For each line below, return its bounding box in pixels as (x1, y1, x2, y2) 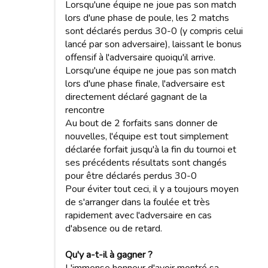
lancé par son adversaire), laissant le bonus (65, 37, 242, 51)
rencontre (65, 103, 105, 117)
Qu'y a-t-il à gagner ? (65, 248, 153, 261)
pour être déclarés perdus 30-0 (65, 169, 197, 182)
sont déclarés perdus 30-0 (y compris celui (65, 24, 243, 38)
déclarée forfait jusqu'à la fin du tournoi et (65, 142, 236, 156)
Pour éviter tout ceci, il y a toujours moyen (65, 182, 239, 196)
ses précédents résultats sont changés (65, 156, 227, 169)
